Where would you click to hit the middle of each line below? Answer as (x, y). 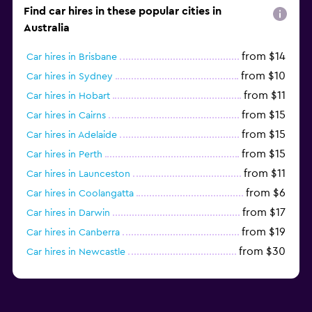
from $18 (264, 271)
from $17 (264, 212)
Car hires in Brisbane (72, 57)
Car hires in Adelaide (72, 135)
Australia (47, 28)
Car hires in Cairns (66, 115)
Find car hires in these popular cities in (123, 11)
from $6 (266, 193)
